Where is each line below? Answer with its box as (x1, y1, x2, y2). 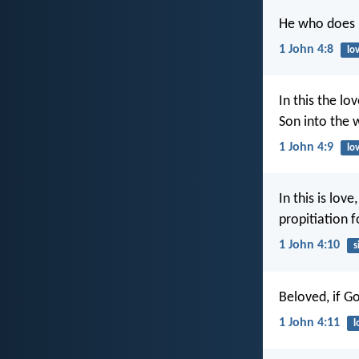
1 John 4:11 (279, 316, 340, 329)
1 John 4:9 (279, 141, 333, 155)
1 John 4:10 (279, 239, 340, 252)
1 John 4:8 (279, 42, 333, 56)
